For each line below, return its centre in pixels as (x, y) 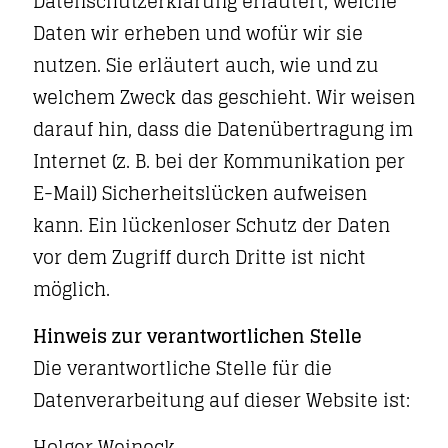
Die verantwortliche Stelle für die (182, 368)
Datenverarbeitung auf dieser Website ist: (221, 400)
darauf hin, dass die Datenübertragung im (223, 129)
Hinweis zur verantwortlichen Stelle (197, 336)
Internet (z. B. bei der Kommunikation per (219, 161)
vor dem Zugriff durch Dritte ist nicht (199, 257)
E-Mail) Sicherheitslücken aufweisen (200, 193)
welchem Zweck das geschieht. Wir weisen (224, 97)
